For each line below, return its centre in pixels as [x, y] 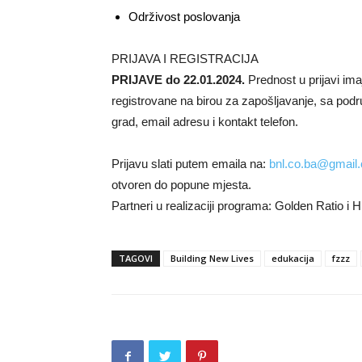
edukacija [293, 258]
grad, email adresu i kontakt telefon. [205, 122]
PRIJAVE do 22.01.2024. [178, 80]
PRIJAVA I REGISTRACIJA [185, 59]
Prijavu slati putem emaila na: [190, 164]
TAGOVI [136, 258]
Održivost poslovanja [184, 17]
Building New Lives [212, 258]
